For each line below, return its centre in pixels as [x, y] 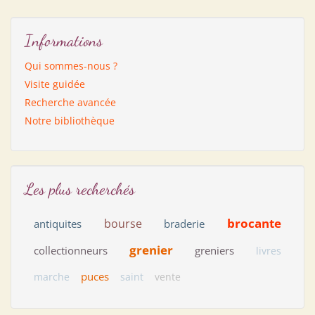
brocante [255, 223]
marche [52, 276]
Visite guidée [55, 84]
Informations [64, 40]
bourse [123, 223]
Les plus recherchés [80, 188]
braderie [185, 223]
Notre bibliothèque [70, 120]
